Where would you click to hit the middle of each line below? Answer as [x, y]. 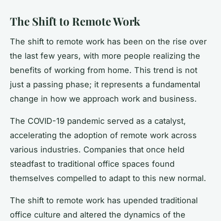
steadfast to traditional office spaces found [92, 164]
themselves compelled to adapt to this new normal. [108, 178]
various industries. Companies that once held [97, 149]
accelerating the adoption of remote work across [103, 135]
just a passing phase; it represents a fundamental [105, 84]
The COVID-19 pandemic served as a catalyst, [98, 121]
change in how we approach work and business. [103, 98]
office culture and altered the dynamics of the [98, 214]
